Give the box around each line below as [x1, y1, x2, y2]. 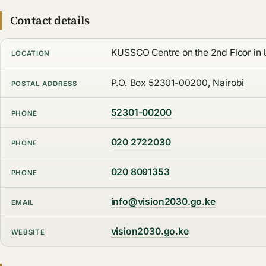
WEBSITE [11, 228, 45, 237]
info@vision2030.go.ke [110, 196, 216, 208]
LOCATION [11, 49, 50, 58]
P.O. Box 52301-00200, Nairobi [110, 77, 245, 88]
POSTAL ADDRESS [11, 79, 77, 88]
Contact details [9, 12, 90, 28]
